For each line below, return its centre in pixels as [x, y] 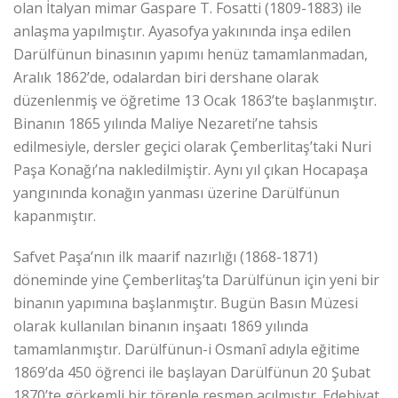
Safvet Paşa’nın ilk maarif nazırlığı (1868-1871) [166, 257]
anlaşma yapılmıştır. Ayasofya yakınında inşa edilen [182, 31]
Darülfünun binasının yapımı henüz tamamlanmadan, [191, 54]
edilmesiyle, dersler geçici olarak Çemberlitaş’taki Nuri [192, 147]
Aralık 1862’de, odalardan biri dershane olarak [166, 77]
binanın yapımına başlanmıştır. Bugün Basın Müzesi [186, 303]
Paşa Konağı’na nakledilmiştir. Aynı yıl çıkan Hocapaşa [191, 170]
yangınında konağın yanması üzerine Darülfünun [176, 193]
